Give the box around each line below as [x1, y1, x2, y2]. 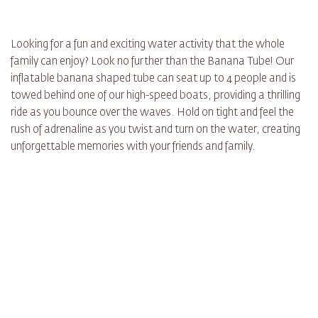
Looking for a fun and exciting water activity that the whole [11, 39, 285, 50]
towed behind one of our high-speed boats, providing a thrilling [11, 90, 300, 102]
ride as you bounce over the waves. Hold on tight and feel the [11, 107, 294, 119]
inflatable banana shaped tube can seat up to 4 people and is [11, 73, 296, 84]
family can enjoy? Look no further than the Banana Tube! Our [11, 56, 294, 67]
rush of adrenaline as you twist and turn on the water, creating [11, 124, 300, 136]
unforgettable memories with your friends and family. [11, 141, 256, 153]
